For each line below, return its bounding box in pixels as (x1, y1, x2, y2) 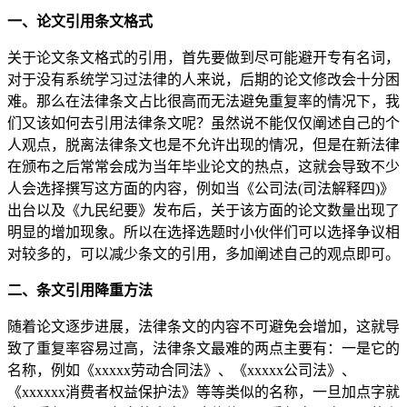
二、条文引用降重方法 (7, 282, 153, 298)
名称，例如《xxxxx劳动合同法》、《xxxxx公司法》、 (7, 362, 356, 378)
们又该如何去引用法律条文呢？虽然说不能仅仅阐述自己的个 (7, 114, 400, 131)
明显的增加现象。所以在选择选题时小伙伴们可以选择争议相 (7, 223, 400, 240)
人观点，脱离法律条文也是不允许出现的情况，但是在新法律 (7, 136, 400, 153)
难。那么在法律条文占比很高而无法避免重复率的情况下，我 (7, 93, 400, 109)
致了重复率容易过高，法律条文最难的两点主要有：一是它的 (7, 340, 400, 356)
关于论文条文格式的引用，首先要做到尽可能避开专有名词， (7, 49, 400, 65)
